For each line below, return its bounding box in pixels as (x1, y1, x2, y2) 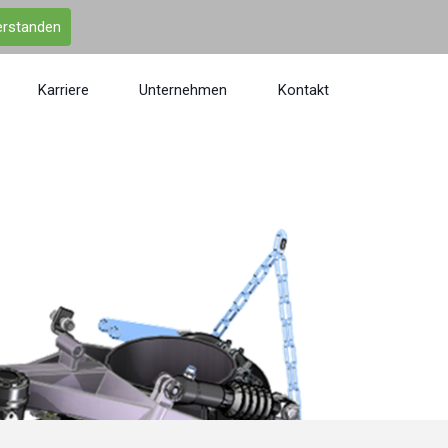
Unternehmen (139, 81, 227, 99)
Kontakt (277, 81, 329, 99)
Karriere (37, 81, 89, 99)
